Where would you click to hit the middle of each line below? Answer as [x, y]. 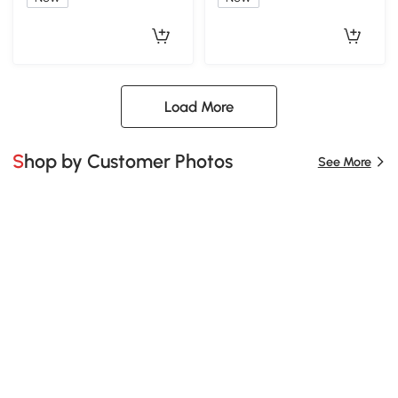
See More [344, 161]
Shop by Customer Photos [129, 162]
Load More [199, 106]
